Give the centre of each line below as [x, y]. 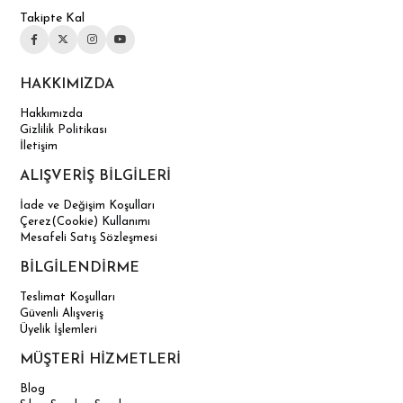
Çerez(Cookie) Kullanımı [85, 221]
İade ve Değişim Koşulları [88, 205]
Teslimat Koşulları [68, 297]
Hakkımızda [52, 113]
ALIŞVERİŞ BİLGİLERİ [96, 176]
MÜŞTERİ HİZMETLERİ [101, 359]
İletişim [39, 146]
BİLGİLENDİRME [80, 268]
